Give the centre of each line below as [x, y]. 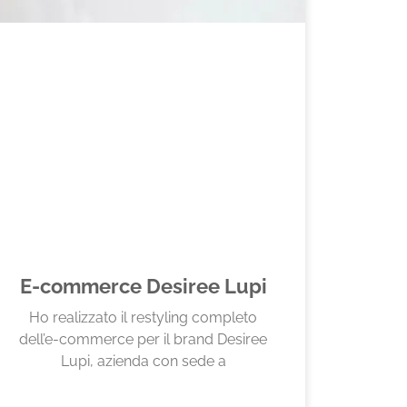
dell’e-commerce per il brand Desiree [144, 339]
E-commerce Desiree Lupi [143, 287]
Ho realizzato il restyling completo [144, 318]
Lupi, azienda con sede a [143, 361]
